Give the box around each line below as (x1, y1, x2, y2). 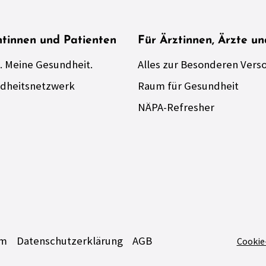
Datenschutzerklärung (17, 233, 123, 248)
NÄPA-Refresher (138, 100, 214, 115)
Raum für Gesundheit (138, 79, 239, 93)
